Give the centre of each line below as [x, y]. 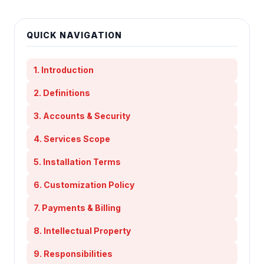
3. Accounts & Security [82, 116]
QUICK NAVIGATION [74, 35]
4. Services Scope [72, 139]
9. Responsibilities [73, 254]
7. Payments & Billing [77, 208]
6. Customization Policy [84, 185]
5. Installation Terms [77, 162]
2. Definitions [62, 93]
